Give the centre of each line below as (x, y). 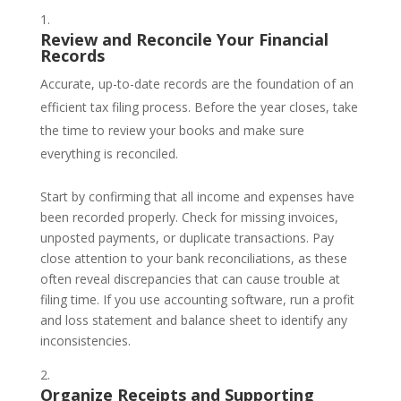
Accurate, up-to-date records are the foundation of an (196, 83)
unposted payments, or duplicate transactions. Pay (187, 237)
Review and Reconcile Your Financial (184, 39)
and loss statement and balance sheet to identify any (193, 320)
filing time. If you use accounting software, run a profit (197, 299)
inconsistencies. (85, 340)
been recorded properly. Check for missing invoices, (189, 217)
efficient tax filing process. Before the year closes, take (199, 107)
